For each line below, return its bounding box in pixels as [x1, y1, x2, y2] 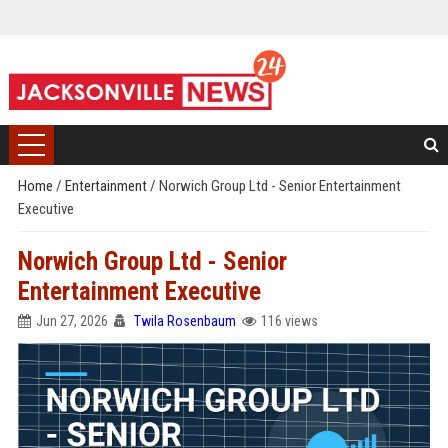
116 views [260, 313, 318, 329]
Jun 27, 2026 [35, 313, 108, 329]
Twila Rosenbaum [133, 313, 236, 329]
